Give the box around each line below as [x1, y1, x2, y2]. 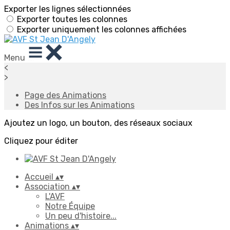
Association [25, 182, 72, 191]
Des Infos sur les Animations [25, 100, 135, 110]
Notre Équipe [45, 201, 95, 211]
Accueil [25, 172, 55, 182]
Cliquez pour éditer [4, 136, 78, 146]
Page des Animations [25, 90, 106, 100]
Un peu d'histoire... [45, 211, 117, 221]
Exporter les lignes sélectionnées [4, 4, 131, 14]
